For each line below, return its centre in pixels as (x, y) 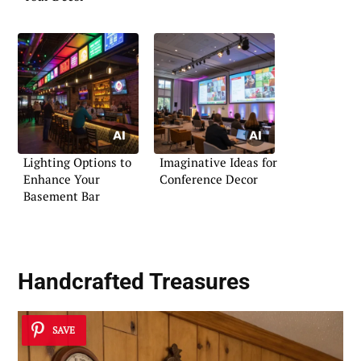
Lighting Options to (77, 162)
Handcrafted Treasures (134, 282)
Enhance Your (62, 178)
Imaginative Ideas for (218, 162)
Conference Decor (209, 178)
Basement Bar (62, 195)
